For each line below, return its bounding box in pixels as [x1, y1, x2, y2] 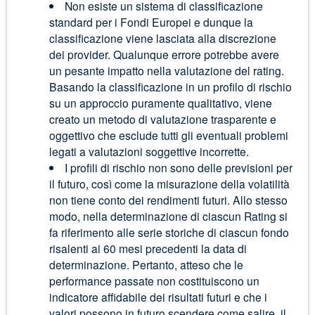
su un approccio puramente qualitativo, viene [49, 94, 272, 110]
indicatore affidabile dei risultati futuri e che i [49, 288, 267, 304]
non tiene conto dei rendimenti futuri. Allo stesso [49, 191, 288, 207]
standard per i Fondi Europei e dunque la [49, 13, 253, 30]
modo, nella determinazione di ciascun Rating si [49, 207, 288, 224]
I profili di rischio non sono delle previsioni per [65, 159, 293, 175]
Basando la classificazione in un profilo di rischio [49, 78, 292, 94]
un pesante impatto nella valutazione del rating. [49, 62, 284, 78]
